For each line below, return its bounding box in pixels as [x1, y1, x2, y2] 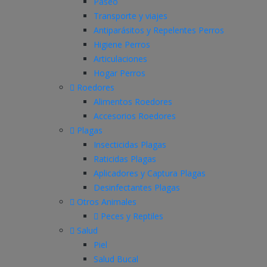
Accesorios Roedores [94, 110, 176, 122]
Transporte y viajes [94, 10, 167, 21]
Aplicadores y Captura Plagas [94, 167, 206, 179]
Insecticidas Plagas [94, 138, 166, 150]
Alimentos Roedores [94, 95, 172, 107]
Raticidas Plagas [94, 153, 156, 164]
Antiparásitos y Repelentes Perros [94, 24, 224, 36]
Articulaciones [94, 52, 147, 64]
